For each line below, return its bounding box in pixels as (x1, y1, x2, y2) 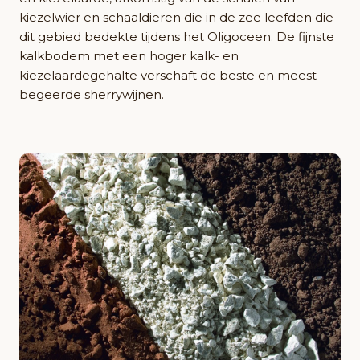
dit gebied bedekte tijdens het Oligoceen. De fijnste (19, 29, 334, 45)
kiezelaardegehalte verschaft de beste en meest (19, 67, 317, 84)
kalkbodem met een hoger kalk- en (19, 48, 239, 64)
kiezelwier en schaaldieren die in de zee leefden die (19, 10, 333, 26)
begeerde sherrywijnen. (19, 87, 164, 103)
